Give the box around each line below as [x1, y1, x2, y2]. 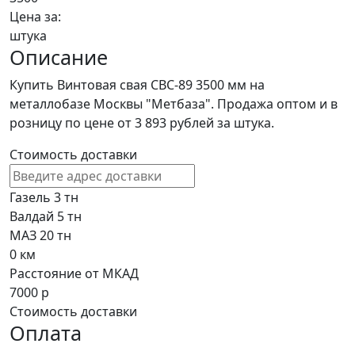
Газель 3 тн [10, 189, 78, 207]
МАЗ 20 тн [10, 227, 71, 245]
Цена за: [10, 8, 61, 26]
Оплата [10, 319, 82, 347]
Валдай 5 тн [10, 208, 82, 226]
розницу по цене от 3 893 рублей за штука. [10, 114, 274, 132]
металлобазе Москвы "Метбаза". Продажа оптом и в [10, 95, 338, 113]
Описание [10, 44, 108, 71]
